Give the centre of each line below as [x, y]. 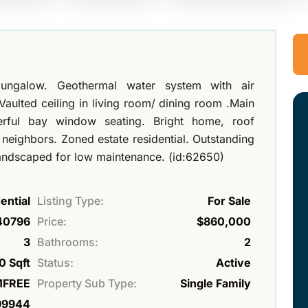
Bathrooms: [68, 242]
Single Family [216, 283]
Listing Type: [70, 200]
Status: [55, 262]
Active [233, 262]
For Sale [229, 200]
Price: [52, 221]
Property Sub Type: [87, 283]
